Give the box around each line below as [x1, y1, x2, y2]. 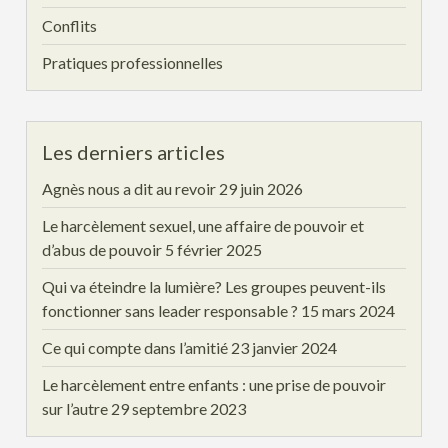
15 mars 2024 [301, 301, 396, 321]
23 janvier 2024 [231, 338, 338, 358]
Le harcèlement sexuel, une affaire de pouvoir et [42, 216, 365, 236]
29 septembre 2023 [111, 399, 247, 419]
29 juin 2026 [219, 179, 304, 199]
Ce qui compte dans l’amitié [42, 338, 229, 358]
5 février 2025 [165, 240, 263, 260]
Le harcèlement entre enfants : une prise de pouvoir [42, 375, 387, 395]
